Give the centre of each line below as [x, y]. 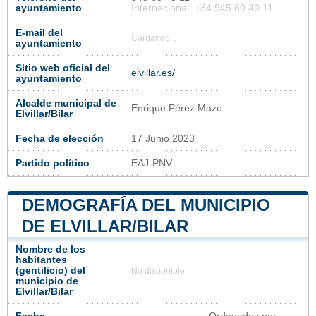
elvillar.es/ [153, 73]
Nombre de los [50, 249]
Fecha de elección [60, 138]
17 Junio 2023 [163, 138]
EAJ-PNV [152, 163]
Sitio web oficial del [63, 68]
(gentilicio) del [50, 270]
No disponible [158, 271]
